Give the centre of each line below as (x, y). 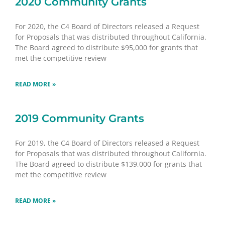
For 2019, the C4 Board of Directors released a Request (107, 143)
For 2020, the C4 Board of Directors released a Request (107, 26)
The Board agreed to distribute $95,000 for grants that (106, 47)
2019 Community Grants (80, 118)
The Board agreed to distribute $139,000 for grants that (108, 164)
